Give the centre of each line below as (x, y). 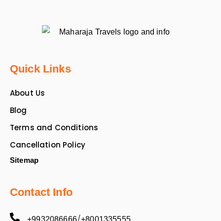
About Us (28, 93)
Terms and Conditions (54, 127)
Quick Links (40, 69)
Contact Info (41, 192)
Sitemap (24, 160)
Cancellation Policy (48, 145)
